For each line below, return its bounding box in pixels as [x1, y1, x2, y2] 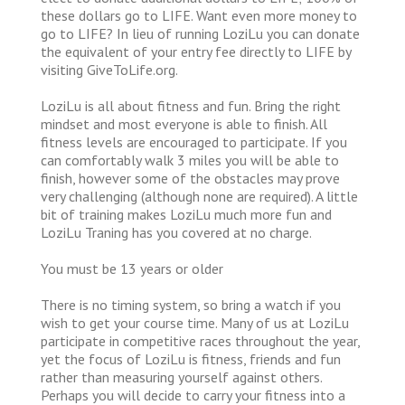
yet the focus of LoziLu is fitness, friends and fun [41, 349, 341, 368]
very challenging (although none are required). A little [41, 186, 358, 205]
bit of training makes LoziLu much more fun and [41, 204, 332, 223]
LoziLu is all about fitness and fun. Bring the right [41, 96, 341, 115]
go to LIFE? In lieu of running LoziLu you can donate [41, 24, 360, 42]
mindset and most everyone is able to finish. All [41, 114, 327, 133]
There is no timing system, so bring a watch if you [41, 295, 341, 314]
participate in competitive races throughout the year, [41, 331, 360, 350]
